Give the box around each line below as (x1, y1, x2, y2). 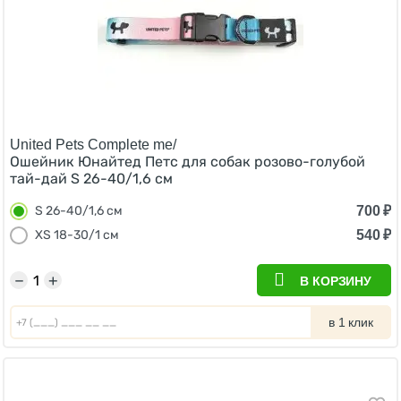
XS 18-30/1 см (35, 227, 119, 243)
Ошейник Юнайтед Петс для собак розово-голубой (10, 153, 365, 170)
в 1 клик (328, 315, 373, 329)
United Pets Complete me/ (10, 137, 176, 152)
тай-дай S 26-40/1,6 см (10, 170, 173, 187)
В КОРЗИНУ (300, 274, 371, 288)
